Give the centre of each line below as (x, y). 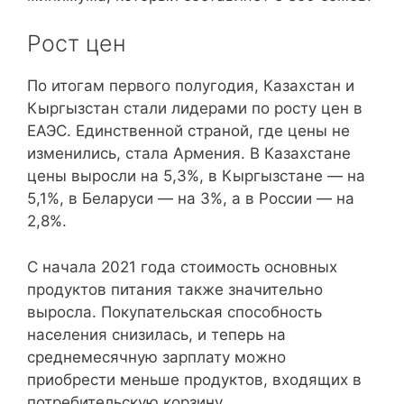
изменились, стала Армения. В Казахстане (189, 153)
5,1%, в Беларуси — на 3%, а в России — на (191, 198)
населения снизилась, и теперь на (156, 334)
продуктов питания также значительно (175, 289)
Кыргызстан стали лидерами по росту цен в (195, 108)
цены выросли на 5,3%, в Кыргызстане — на (196, 176)
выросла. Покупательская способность (174, 312)
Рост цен (77, 43)
